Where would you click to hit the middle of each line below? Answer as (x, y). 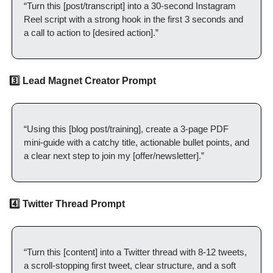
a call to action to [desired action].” (91, 33)
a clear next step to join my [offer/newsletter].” (114, 156)
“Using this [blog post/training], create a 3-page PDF (126, 129)
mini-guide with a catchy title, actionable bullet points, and (136, 142)
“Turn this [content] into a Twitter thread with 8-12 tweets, (135, 252)
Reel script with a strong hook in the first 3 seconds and (133, 19)
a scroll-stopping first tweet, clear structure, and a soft (130, 265)
